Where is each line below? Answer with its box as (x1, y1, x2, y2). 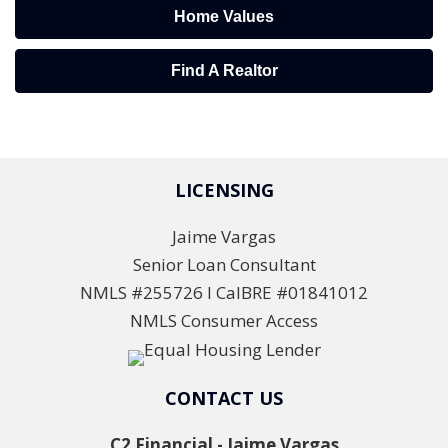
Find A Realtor (170, 62, 278, 80)
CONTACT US (165, 386, 283, 411)
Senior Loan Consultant (132, 253, 316, 277)
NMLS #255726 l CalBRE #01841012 (80, 281, 368, 305)
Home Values (174, 8, 274, 26)
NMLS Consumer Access (130, 309, 318, 333)
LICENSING (174, 178, 274, 203)
